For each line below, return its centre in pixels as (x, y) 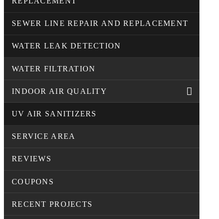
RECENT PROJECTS (52, 204)
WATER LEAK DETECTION (66, 46)
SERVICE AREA (44, 136)
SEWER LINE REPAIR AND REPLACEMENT (100, 23)
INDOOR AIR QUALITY (60, 91)
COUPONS (33, 181)
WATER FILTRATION (54, 68)
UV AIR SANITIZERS (54, 113)
